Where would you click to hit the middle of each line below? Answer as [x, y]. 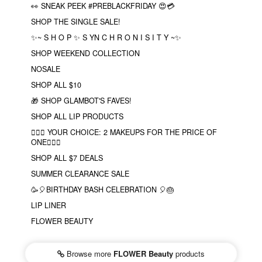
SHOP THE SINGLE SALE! [76, 21]
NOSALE [46, 69]
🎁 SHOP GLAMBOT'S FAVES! [81, 100]
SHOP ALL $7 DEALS [67, 158]
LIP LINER [49, 205]
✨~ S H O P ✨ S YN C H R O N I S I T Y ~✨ [106, 37]
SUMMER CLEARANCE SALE [80, 173]
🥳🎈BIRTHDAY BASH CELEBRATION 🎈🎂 [103, 189]
